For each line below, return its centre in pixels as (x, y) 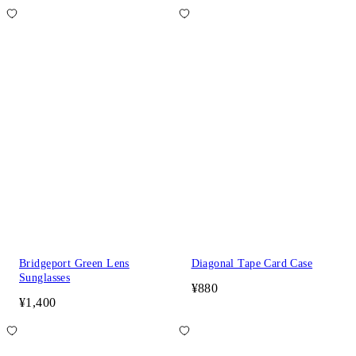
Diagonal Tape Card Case (252, 263)
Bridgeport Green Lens (74, 263)
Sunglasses (45, 277)
